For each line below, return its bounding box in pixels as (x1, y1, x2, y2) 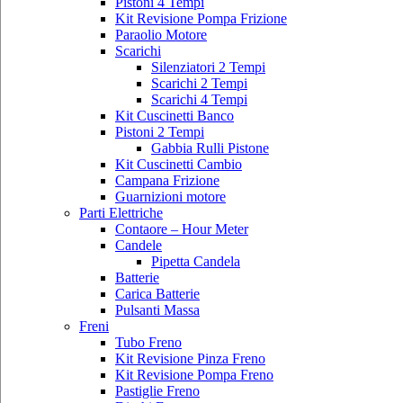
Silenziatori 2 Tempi (151, 58, 265, 75)
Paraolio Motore (115, 26, 207, 42)
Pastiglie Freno (115, 382, 200, 399)
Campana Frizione (115, 172, 219, 188)
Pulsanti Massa (115, 301, 200, 318)
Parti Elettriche (79, 204, 163, 220)
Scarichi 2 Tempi (151, 75, 247, 91)
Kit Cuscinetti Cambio (115, 156, 242, 172)
